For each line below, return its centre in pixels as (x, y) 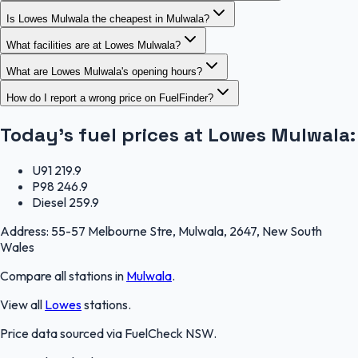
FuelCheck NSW (169, 334)
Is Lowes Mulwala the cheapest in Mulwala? (108, 18)
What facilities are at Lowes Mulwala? (93, 45)
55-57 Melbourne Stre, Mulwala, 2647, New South (187, 231)
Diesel (49, 203)
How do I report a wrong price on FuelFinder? (110, 97)
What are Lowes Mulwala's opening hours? (104, 71)
